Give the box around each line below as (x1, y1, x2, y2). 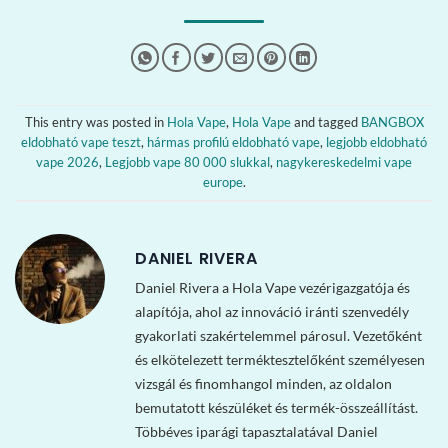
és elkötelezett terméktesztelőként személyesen (135, 350, 425, 368)
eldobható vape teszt (21, 134, 141, 151)
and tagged (290, 114, 361, 131)
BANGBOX (360, 114, 424, 131)
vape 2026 (36, 154, 99, 171)
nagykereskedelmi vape (276, 154, 412, 171)
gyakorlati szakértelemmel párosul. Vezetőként (135, 326, 422, 344)
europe (202, 174, 243, 191)
